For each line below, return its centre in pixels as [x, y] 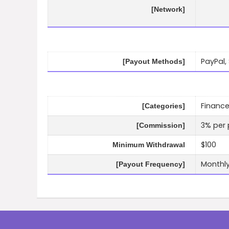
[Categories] [164, 106]
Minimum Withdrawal [149, 145]
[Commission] [161, 125]
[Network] [168, 9]
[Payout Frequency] [151, 164]
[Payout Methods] [154, 62]
